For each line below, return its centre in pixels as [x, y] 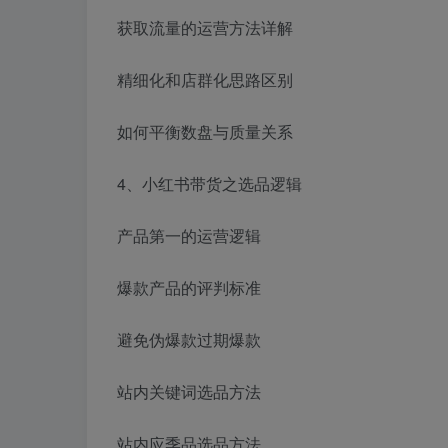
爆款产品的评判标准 [189, 288]
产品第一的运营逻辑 [189, 236]
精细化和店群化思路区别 [205, 80]
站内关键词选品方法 [189, 392]
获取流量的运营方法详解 [205, 28]
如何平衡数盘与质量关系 [205, 132]
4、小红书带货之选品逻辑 [209, 184]
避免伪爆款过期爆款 [189, 340]
